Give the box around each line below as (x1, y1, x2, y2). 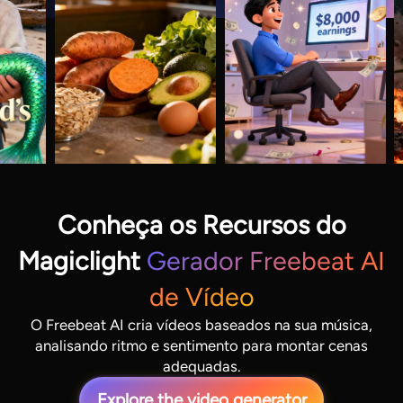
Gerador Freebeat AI (147, 245, 385, 276)
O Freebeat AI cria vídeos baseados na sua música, (31, 315, 372, 334)
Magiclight (18, 245, 147, 276)
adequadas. (163, 356, 240, 375)
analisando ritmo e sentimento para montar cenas (35, 336, 368, 354)
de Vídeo (148, 281, 255, 312)
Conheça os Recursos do (57, 209, 346, 240)
